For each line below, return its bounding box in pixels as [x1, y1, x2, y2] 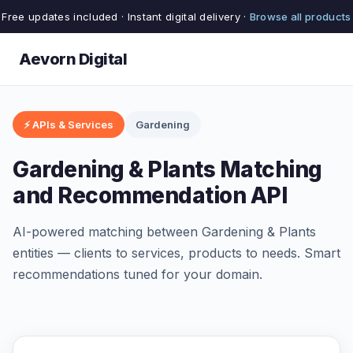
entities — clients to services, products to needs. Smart [13, 245, 340, 261]
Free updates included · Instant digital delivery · [2, 10, 250, 23]
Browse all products [249, 10, 351, 23]
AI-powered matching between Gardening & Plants [13, 224, 316, 240]
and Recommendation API [13, 182, 287, 209]
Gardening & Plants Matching [13, 156, 322, 183]
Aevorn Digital [19, 50, 127, 69]
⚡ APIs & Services [24, 118, 113, 131]
